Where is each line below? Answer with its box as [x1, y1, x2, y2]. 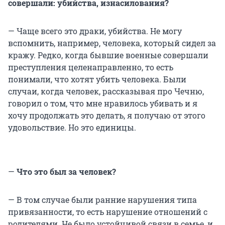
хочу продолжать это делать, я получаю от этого [8, 110, 205, 121]
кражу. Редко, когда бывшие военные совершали [8, 50, 208, 61]
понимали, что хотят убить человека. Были [8, 74, 186, 85]
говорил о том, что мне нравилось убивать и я [8, 98, 197, 109]
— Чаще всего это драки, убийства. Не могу [8, 26, 182, 37]
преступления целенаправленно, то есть [8, 62, 173, 73]
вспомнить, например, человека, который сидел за [8, 38, 216, 49]
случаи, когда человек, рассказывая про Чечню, [8, 86, 204, 97]
